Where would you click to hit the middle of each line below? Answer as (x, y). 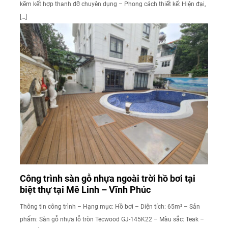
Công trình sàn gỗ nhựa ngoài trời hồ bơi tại (108, 179)
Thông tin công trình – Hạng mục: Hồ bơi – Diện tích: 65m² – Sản (110, 207)
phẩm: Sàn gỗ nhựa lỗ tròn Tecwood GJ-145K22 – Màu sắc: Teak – (112, 220)
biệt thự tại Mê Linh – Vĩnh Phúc (85, 190)
